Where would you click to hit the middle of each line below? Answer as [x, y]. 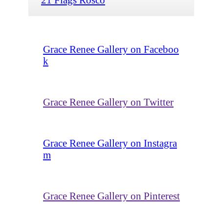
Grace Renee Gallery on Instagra [110, 143]
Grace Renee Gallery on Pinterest [111, 196]
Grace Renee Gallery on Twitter [108, 102]
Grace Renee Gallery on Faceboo [111, 49]
